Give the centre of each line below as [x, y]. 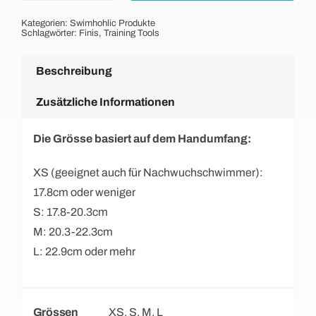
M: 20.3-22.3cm [73, 232]
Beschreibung [74, 71]
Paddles [88, 13]
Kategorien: [45, 23]
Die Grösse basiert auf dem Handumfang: [142, 139]
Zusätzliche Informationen [105, 102]
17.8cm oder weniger [84, 193]
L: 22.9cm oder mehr [84, 252]
